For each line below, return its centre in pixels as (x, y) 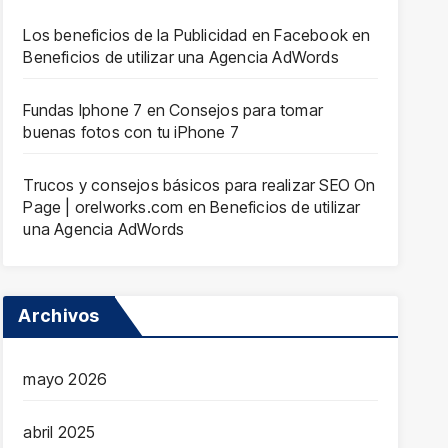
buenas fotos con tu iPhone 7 (131, 132)
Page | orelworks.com (103, 207)
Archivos (59, 315)
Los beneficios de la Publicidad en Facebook (185, 35)
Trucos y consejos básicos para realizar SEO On (199, 185)
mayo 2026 (65, 379)
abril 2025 (59, 432)
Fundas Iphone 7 (83, 110)
